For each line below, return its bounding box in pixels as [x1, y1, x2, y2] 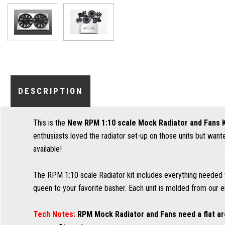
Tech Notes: [33, 209, 75, 219]
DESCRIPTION [18, 85, 83, 96]
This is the [33, 118, 67, 128]
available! [33, 144, 62, 154]
